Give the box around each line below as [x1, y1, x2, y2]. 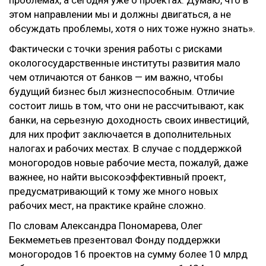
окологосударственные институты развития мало [9, 57, 240, 69]
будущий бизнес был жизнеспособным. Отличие [9, 85, 235, 97]
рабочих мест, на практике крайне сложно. [9, 199, 206, 211]
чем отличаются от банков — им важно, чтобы [9, 71, 223, 83]
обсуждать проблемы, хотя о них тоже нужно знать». [9, 23, 255, 34]
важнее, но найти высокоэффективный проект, [9, 171, 226, 183]
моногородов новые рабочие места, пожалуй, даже [9, 157, 248, 169]
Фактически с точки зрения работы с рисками [9, 43, 222, 55]
